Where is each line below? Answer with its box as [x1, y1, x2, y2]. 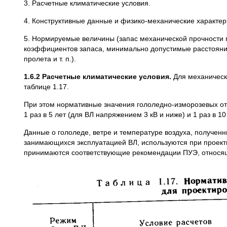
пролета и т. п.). [24, 55, 76, 63]
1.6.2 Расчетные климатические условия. [24, 72, 171, 81]
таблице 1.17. [24, 83, 69, 91]
